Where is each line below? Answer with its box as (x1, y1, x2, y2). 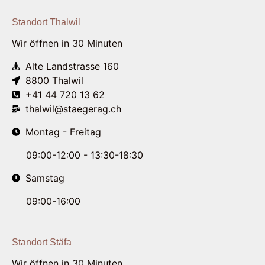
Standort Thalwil (12, 17, 80, 27)
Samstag (25, 172, 64, 184)
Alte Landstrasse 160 (25, 60, 119, 72)
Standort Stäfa (12, 237, 72, 247)
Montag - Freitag (25, 125, 101, 138)
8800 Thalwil (25, 74, 83, 86)
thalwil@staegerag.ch (25, 102, 121, 115)
